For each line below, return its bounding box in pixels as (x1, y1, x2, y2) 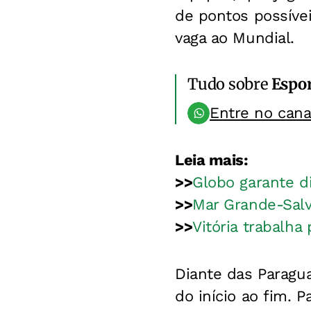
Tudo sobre (187, 74, 271, 94)
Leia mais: (175, 151, 249, 169)
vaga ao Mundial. (175, 29, 294, 47)
